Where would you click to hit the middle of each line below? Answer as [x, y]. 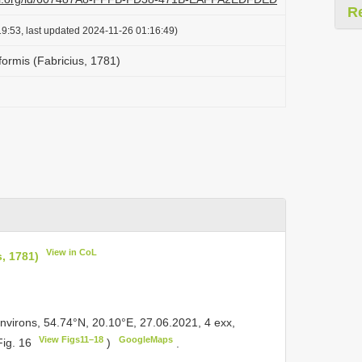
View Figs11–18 [72, 339]
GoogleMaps [145, 339]
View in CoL [72, 252]
